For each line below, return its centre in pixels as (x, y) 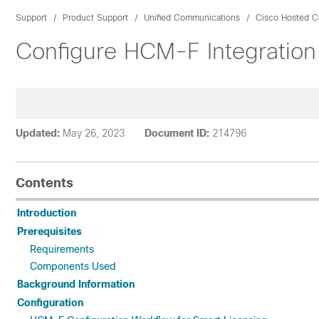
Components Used (73, 266)
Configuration (50, 303)
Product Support (95, 18)
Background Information (76, 284)
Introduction (47, 213)
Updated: (38, 133)
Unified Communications (192, 18)
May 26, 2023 (94, 133)
